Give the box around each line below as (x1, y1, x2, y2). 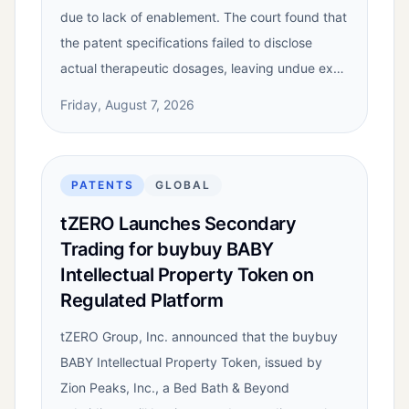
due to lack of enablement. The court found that (60, 9, 347, 26)
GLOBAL (155, 178, 211, 193)
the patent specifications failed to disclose (60, 35, 312, 51)
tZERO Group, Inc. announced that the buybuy (60, 329, 338, 345)
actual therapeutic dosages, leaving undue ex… (60, 60, 344, 77)
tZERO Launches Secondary (60, 213, 296, 236)
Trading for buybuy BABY (60, 238, 274, 261)
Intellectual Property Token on (60, 264, 313, 287)
